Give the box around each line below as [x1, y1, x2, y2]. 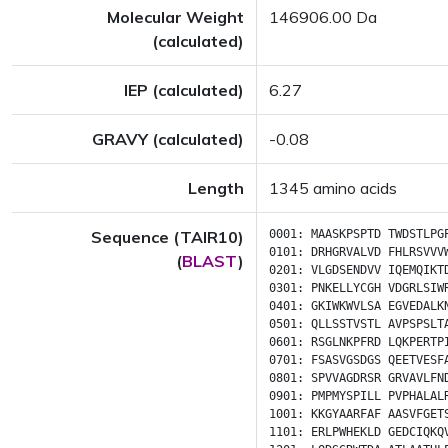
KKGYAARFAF [311, 407, 381, 421]
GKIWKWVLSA [311, 299, 381, 313]
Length [188, 178, 244, 198]
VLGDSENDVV [311, 263, 381, 277]
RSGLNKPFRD [311, 335, 381, 349]
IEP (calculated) [124, 80, 244, 100]
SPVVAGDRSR [311, 371, 381, 385]
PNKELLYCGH [311, 281, 381, 295]
